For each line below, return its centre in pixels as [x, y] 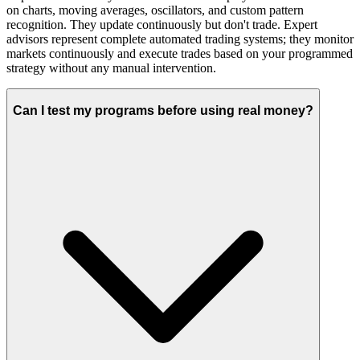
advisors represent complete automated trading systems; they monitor [180, 39]
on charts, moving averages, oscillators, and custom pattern [155, 10]
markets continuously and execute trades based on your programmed [180, 53]
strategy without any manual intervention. [111, 67]
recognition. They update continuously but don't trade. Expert [162, 24]
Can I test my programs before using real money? [163, 110]
